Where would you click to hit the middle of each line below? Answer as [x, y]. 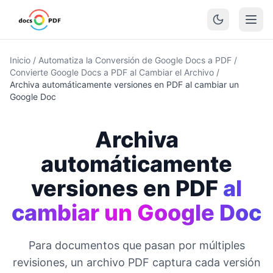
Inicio [20, 60]
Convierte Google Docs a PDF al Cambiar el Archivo [112, 72]
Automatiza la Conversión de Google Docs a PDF [135, 60]
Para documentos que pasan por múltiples [136, 245]
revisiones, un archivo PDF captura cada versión [136, 262]
